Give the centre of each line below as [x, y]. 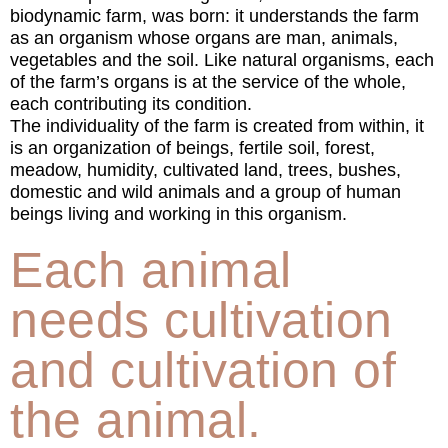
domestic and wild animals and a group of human [205, 192]
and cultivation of [203, 370]
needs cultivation [201, 320]
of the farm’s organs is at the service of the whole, [208, 82]
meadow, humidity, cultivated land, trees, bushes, [205, 170]
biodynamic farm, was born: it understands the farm [214, 16]
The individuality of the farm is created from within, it [217, 126]
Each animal [151, 270]
